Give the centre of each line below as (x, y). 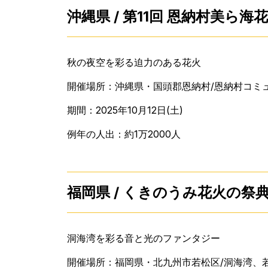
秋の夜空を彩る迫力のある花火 (134, 62)
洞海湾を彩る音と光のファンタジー (144, 238)
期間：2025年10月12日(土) (125, 110)
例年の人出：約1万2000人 (124, 134)
